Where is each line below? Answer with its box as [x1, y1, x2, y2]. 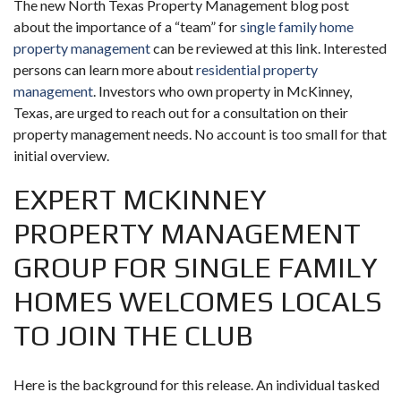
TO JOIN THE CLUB [13, 318, 253, 352]
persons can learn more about [13, 60, 196, 78]
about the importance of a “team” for [13, 17, 240, 35]
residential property [196, 60, 318, 78]
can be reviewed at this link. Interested [150, 38, 387, 56]
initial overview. [13, 146, 109, 164]
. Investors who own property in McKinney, [93, 81, 352, 99]
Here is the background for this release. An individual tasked [13, 375, 380, 393]
